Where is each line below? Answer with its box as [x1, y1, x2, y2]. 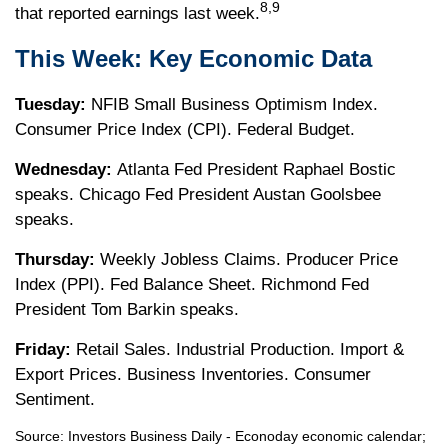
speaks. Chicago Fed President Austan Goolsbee [15, 184, 381, 204]
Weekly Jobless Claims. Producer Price [100, 249, 398, 269]
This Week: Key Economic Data [15, 44, 372, 72]
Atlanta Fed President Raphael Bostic [117, 159, 396, 179]
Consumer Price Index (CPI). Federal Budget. [15, 119, 355, 139]
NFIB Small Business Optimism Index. [86, 94, 378, 114]
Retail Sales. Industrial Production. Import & [71, 339, 404, 359]
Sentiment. [15, 389, 95, 409]
